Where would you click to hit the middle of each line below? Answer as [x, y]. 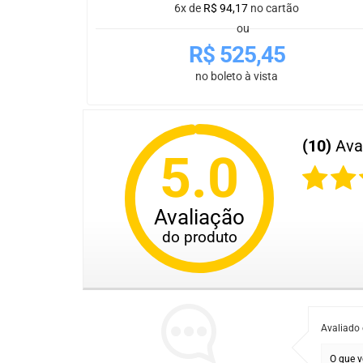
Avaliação [199, 218]
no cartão [275, 9]
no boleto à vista [237, 77]
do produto [199, 237]
